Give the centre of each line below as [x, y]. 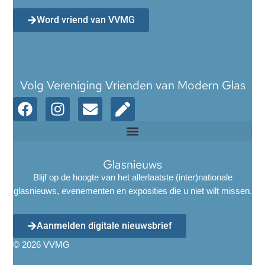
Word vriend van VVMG [86, 20]
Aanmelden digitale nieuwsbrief [105, 226]
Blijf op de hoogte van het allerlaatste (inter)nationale [132, 177]
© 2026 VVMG [42, 245]
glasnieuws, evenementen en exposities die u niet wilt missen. [132, 191]
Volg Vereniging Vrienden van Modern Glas [132, 85]
